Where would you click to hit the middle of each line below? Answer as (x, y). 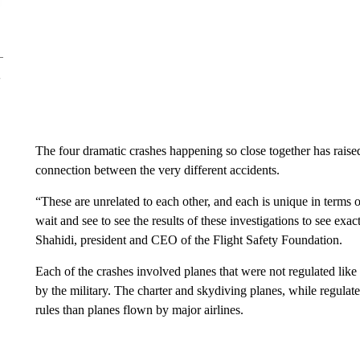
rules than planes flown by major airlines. (139, 310)
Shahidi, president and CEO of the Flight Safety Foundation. (188, 240)
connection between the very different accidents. (157, 170)
